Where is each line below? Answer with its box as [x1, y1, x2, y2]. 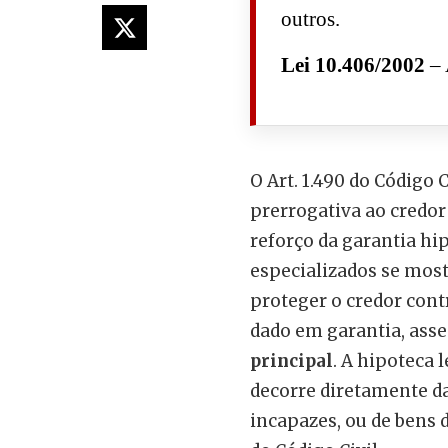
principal [249, 350, 333, 373]
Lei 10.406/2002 [280, 52, 425, 77]
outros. [280, 7, 340, 32]
